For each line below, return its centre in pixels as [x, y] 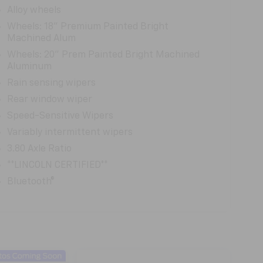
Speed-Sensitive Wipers [60, 116]
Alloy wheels [34, 10]
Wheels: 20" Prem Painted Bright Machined [103, 55]
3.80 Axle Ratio [39, 149]
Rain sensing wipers [51, 83]
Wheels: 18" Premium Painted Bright [87, 27]
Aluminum [29, 67]
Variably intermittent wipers [70, 132]
